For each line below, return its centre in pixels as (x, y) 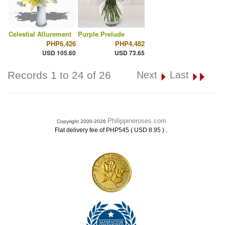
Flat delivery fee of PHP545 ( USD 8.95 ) (110, 130)
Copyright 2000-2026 (82, 121)
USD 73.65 (130, 53)
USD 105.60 (59, 53)
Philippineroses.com (137, 121)
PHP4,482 (130, 44)
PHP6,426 (61, 44)
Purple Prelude (101, 34)
